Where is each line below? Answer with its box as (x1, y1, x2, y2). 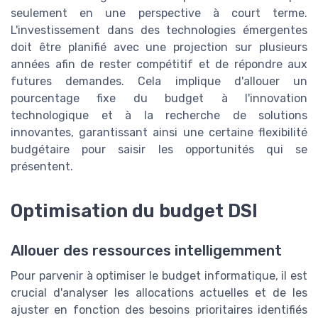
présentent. (11, 159, 73, 173)
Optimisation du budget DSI (11, 200, 258, 222)
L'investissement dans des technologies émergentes (11, 23, 307, 37)
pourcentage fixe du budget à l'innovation (11, 91, 307, 105)
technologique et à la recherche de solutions (11, 108, 307, 122)
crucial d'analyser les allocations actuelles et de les (11, 286, 307, 300)
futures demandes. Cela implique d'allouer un (11, 74, 307, 88)
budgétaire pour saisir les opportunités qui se (11, 142, 307, 156)
